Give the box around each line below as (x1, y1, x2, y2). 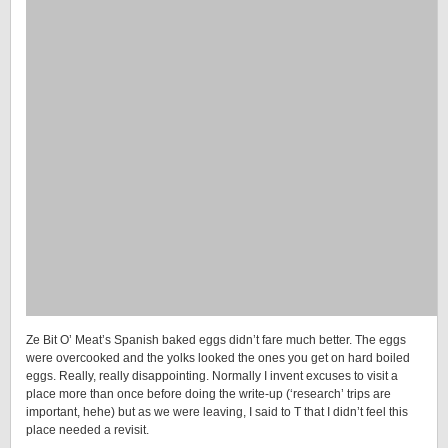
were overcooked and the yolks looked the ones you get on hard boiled (26, 351, 410, 365)
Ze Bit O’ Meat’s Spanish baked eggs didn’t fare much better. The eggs (26, 333, 406, 347)
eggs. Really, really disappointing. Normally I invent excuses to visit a (26, 369, 398, 383)
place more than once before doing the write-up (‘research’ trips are (26, 387, 391, 401)
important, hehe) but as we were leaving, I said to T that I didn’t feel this (26, 405, 408, 419)
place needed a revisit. (26, 423, 149, 437)
